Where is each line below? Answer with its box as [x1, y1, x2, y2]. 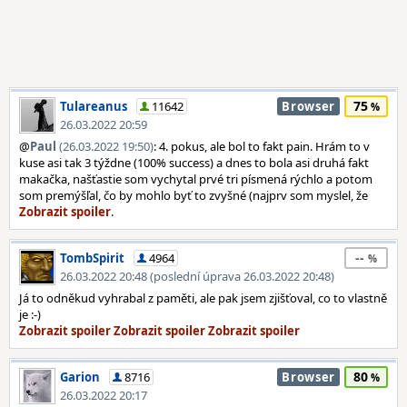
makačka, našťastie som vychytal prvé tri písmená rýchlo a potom [19, 171, 372, 187]
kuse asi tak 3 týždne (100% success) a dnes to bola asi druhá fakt [19, 154, 369, 171]
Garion [60, 369, 100, 385]
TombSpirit [60, 250, 124, 266]
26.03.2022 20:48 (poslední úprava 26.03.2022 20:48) [60, 268, 334, 284]
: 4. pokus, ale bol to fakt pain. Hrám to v [154, 138, 370, 154]
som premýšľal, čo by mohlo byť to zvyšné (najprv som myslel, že [19, 187, 368, 203]
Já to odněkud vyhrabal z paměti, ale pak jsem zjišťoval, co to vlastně [19, 290, 387, 306]
